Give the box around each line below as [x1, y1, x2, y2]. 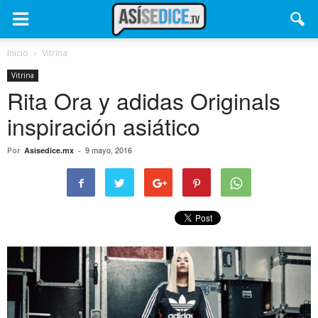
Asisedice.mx [24, 145, 74, 155]
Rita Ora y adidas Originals [7, 84, 280, 116]
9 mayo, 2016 [85, 144, 132, 155]
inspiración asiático [7, 109, 200, 142]
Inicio [7, 47, 28, 59]
